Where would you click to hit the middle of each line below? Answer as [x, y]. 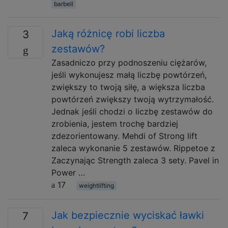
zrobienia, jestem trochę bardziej [115, 124]
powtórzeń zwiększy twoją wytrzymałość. [133, 99]
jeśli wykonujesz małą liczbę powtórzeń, [129, 75]
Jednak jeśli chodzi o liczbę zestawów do [132, 111]
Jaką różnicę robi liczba [108, 34]
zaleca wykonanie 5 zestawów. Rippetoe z [133, 148]
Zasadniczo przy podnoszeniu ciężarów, [129, 63]
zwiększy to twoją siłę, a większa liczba [128, 87]
